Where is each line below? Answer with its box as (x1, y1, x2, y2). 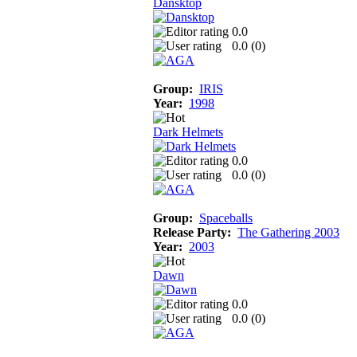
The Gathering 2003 (237, 225, 339, 239)
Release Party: (153, 225, 231, 239)
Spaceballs (199, 210, 253, 225)
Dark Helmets (153, 124, 223, 139)
